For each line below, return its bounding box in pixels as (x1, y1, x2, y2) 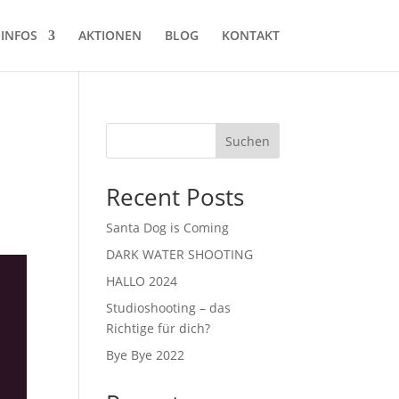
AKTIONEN (77, 27, 142, 44)
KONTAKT (221, 27, 280, 44)
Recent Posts (106, 181, 245, 213)
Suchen (224, 132, 270, 150)
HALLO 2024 (106, 273, 178, 289)
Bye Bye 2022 (106, 346, 185, 363)
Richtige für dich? (106, 320, 211, 337)
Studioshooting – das (106, 299, 232, 316)
